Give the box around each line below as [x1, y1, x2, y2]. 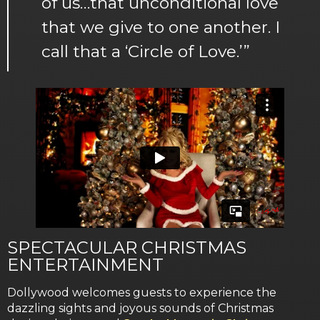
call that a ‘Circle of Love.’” [41, 41, 250, 61]
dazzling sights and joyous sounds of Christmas [7, 301, 274, 315]
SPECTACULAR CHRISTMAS [7, 236, 246, 258]
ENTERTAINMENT [7, 254, 164, 275]
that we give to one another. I [41, 16, 280, 37]
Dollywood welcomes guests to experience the [7, 285, 276, 299]
